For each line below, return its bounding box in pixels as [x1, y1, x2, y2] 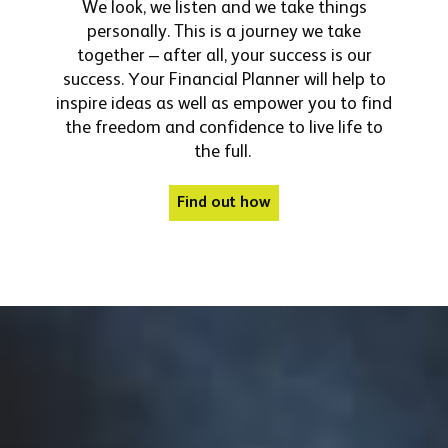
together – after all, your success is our [76, 48, 372, 66]
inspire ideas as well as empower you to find [56, 96, 392, 114]
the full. [193, 144, 255, 162]
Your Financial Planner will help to [127, 72, 386, 90]
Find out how [177, 195, 271, 212]
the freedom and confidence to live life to [65, 120, 383, 138]
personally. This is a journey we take [87, 24, 361, 42]
